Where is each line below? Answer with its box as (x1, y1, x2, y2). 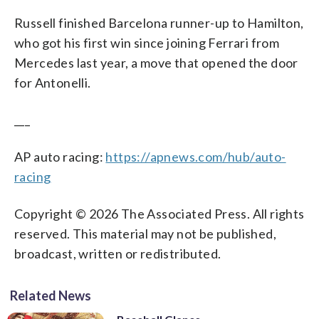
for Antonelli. (14, 74, 91, 90)
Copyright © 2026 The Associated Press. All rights (14, 205, 305, 221)
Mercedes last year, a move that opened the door (14, 54, 298, 70)
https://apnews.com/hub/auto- (105, 148, 286, 164)
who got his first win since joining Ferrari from (14, 34, 280, 51)
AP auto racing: (14, 148, 106, 164)
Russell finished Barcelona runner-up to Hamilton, (14, 14, 304, 31)
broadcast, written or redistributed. (14, 245, 221, 261)
